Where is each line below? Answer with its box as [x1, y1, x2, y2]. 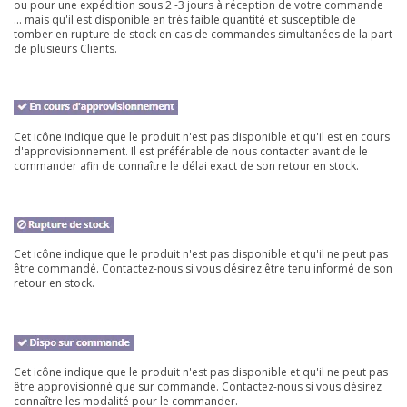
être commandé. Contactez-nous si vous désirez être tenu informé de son [14, 261, 392, 277]
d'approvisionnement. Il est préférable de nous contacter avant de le [14, 143, 368, 159]
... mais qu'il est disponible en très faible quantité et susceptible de [14, 11, 356, 27]
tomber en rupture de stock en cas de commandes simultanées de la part [14, 25, 392, 42]
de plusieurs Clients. [14, 40, 117, 56]
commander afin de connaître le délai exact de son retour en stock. [14, 157, 359, 174]
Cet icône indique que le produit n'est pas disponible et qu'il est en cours [14, 128, 390, 144]
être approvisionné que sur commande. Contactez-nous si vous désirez [14, 378, 382, 394]
